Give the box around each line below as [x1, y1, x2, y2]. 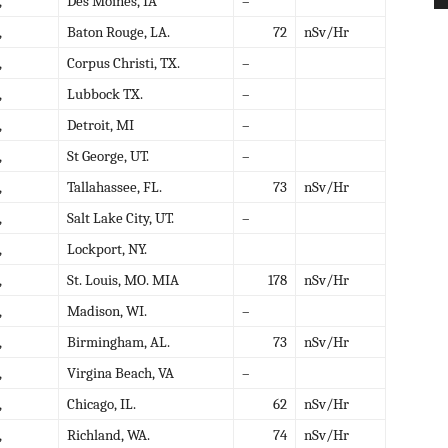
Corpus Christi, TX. [67, 53, 180, 72]
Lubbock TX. [67, 84, 143, 103]
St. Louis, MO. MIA [67, 270, 179, 289]
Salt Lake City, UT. [67, 208, 174, 227]
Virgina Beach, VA [67, 363, 174, 382]
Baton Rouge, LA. [67, 22, 170, 41]
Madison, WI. [67, 301, 147, 320]
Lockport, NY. [67, 239, 147, 258]
